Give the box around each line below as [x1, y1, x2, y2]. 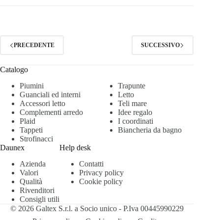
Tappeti [20, 126, 43, 135]
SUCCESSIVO [141, 41, 180, 49]
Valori [20, 168, 38, 177]
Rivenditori [20, 186, 55, 194]
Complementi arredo [20, 108, 83, 117]
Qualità [20, 177, 42, 186]
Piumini [20, 82, 44, 90]
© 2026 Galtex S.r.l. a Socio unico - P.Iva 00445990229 [10, 204, 184, 213]
